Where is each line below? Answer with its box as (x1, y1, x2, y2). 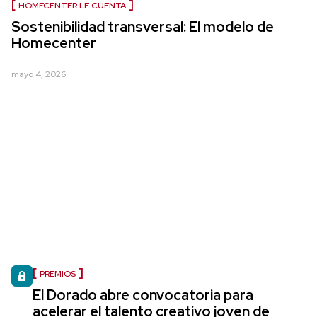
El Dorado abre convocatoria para (33, 286, 253, 304)
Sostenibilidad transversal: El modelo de (11, 18, 274, 36)
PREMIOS (40, 268, 76, 279)
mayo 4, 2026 (11, 69, 66, 80)
